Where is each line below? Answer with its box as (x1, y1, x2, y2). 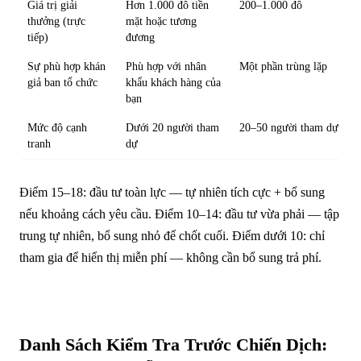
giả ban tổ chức (27, 76, 98, 89)
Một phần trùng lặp (239, 60, 328, 73)
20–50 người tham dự (239, 121, 339, 134)
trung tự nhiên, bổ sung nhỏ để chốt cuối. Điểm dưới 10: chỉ (19, 228, 325, 243)
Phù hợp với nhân (126, 60, 207, 73)
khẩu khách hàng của (126, 76, 222, 89)
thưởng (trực (27, 15, 86, 27)
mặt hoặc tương (126, 15, 197, 27)
